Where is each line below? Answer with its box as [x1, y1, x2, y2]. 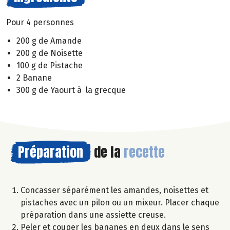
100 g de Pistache [16, 61, 83, 71]
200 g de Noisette [16, 48, 83, 59]
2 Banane [16, 73, 52, 83]
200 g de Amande [16, 36, 82, 46]
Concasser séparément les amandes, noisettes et [21, 185, 208, 196]
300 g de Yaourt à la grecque [16, 85, 126, 95]
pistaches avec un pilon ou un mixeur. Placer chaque [21, 198, 219, 208]
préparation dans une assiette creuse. [21, 210, 166, 220]
